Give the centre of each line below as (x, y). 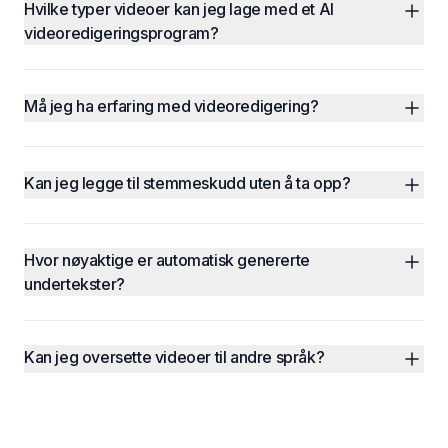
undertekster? (74, 284)
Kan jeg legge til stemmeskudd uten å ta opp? (187, 183)
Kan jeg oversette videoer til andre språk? (174, 357)
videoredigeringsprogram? (121, 33)
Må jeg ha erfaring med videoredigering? (171, 106)
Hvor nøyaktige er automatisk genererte (167, 260)
